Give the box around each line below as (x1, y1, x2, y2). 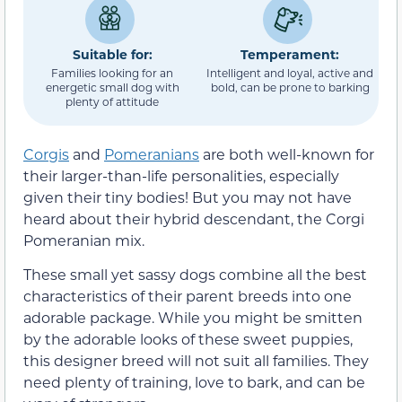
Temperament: (240, 45, 339, 63)
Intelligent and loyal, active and (206, 65, 373, 80)
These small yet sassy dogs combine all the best (23, 265, 367, 284)
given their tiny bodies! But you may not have (23, 188, 352, 206)
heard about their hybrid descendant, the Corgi (23, 209, 364, 228)
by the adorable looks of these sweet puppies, (23, 329, 353, 349)
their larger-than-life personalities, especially (23, 166, 339, 185)
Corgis (23, 144, 69, 163)
